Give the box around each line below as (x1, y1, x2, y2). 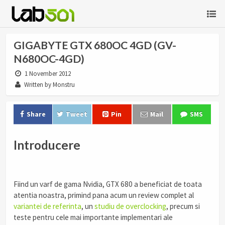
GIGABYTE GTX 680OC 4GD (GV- (14, 39, 176, 52)
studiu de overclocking (94, 201, 166, 211)
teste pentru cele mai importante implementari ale (14, 212, 173, 222)
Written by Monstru (23, 80, 75, 89)
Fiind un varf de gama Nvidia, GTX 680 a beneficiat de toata (14, 179, 202, 189)
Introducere (14, 138, 80, 152)
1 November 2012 (23, 69, 71, 78)
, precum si (166, 201, 200, 211)
